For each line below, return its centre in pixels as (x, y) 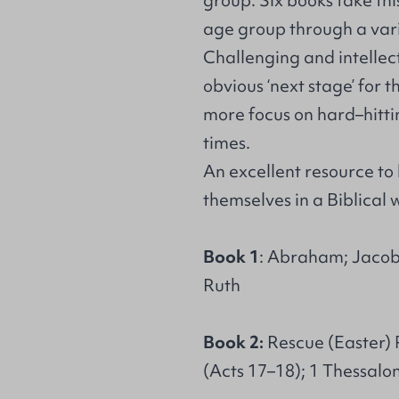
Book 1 (231, 256)
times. (227, 142)
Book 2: (233, 342)
